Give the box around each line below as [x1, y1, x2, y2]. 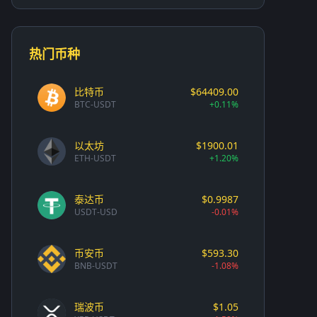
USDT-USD [74, 205, 117, 218]
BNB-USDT [74, 259, 117, 272]
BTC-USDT [74, 98, 116, 110]
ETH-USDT [74, 151, 116, 164]
